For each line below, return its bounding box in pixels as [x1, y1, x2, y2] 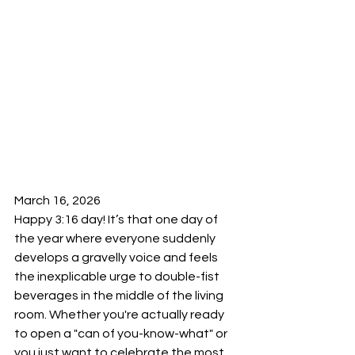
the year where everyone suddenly [14, 232, 218, 246]
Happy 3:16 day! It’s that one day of [14, 213, 220, 227]
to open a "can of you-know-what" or [14, 327, 230, 341]
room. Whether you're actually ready [14, 308, 227, 322]
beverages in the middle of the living [14, 289, 226, 303]
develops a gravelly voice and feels [14, 251, 220, 265]
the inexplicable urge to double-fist [14, 270, 222, 284]
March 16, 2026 [14, 194, 103, 208]
